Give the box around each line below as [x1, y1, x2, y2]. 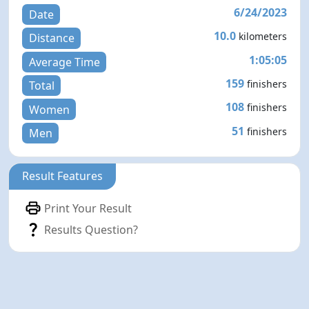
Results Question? [44, 221, 139, 237]
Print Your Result [44, 200, 132, 216]
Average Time [28, 54, 100, 70]
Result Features [22, 168, 103, 184]
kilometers [238, 30, 287, 43]
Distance [28, 30, 74, 46]
